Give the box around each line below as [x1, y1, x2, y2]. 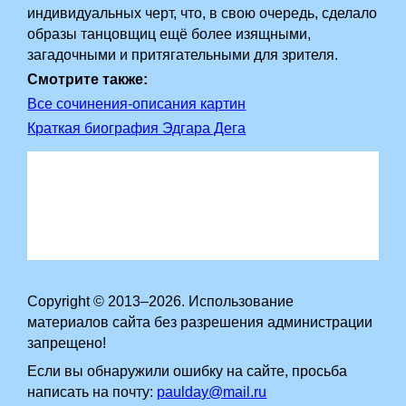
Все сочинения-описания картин [27, 96, 246, 111]
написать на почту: [27, 384, 158, 400]
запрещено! [27, 335, 107, 351]
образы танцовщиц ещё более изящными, [27, 26, 312, 42]
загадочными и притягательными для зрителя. [27, 47, 339, 63]
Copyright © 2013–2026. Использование [27, 294, 295, 309]
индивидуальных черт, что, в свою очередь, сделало [27, 5, 378, 21]
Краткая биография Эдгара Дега [27, 121, 246, 136]
